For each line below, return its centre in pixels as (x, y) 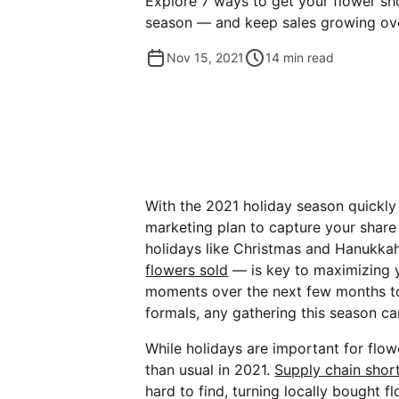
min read (309, 58)
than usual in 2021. (210, 369)
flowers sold (187, 269)
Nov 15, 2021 (206, 58)
